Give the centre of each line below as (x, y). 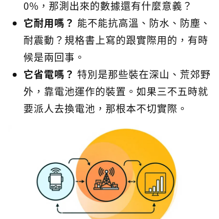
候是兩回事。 (54, 57)
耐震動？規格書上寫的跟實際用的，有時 (116, 40)
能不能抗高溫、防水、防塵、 (143, 23)
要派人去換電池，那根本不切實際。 (106, 108)
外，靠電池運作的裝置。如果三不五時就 (116, 91)
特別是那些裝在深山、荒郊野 (143, 74)
